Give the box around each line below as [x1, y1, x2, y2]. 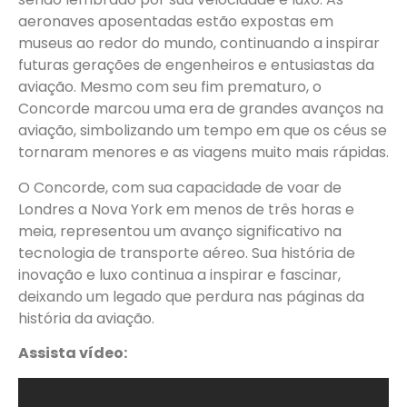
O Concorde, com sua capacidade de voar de [18, 176, 342, 198]
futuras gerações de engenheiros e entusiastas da [18, 55, 374, 76]
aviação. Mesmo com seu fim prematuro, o [18, 76, 322, 98]
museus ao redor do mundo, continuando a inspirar [18, 33, 380, 55]
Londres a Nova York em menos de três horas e [18, 198, 354, 220]
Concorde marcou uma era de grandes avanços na [18, 98, 383, 120]
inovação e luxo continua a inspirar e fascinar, [18, 263, 341, 285]
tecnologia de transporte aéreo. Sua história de [18, 242, 355, 263]
